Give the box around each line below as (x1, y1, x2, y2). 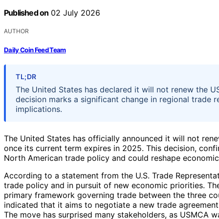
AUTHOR (4, 27, 29, 35)
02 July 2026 (48, 8, 101, 18)
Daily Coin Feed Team (4, 45, 66, 54)
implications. (16, 104, 62, 114)
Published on (4, 8, 49, 18)
